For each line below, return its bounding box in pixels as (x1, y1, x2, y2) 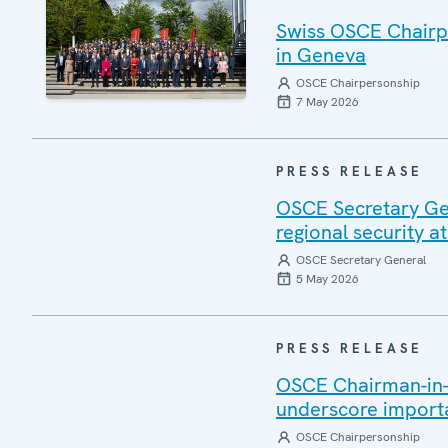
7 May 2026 (296, 94, 359, 110)
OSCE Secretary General (296, 252, 426, 268)
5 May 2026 (296, 271, 359, 287)
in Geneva (276, 42, 366, 68)
